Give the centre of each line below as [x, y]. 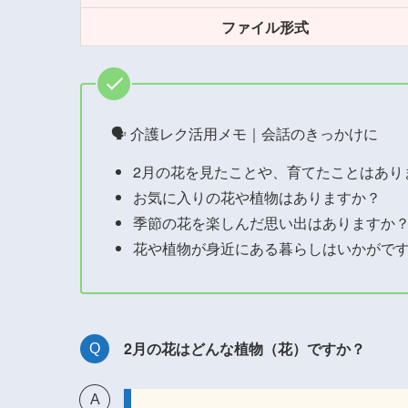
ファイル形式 [265, 26]
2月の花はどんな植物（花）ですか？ [245, 348]
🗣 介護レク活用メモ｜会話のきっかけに [245, 133]
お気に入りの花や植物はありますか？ [257, 197]
